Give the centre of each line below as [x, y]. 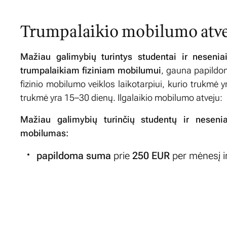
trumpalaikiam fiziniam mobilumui [91, 70]
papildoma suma [74, 155]
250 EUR [151, 155]
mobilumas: [44, 133]
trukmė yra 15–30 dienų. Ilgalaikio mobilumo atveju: [121, 97]
